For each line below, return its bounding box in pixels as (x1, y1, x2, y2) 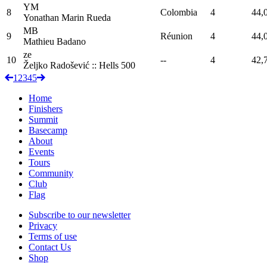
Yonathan (23, 12, 59, 23)
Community (29, 167, 73, 178)
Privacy (29, 220, 57, 231)
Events (29, 146, 54, 157)
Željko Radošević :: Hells (23, 60, 119, 70)
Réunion (160, 30, 193, 41)
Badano (57, 36, 86, 46)
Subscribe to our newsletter (29, 209, 131, 220)
